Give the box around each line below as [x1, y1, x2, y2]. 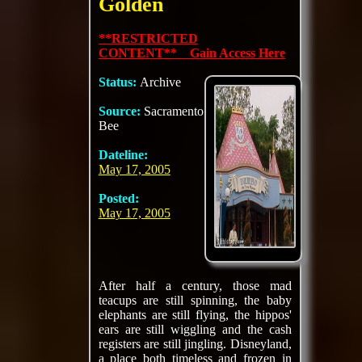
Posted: [98, 192, 139, 205]
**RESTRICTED [98, 32, 198, 45]
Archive [139, 75, 181, 89]
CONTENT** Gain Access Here [98, 46, 285, 60]
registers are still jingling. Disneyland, [98, 337, 292, 351]
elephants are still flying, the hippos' [98, 308, 292, 322]
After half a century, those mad [98, 279, 292, 293]
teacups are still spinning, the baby [98, 293, 292, 307]
